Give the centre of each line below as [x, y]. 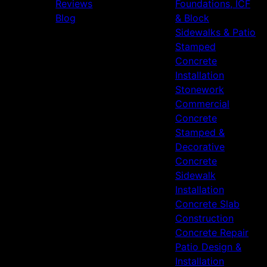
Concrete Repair [212, 232]
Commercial [202, 104]
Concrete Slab [207, 204]
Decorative [200, 147]
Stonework [199, 89]
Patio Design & [208, 247]
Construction [204, 218]
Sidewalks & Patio [215, 32]
